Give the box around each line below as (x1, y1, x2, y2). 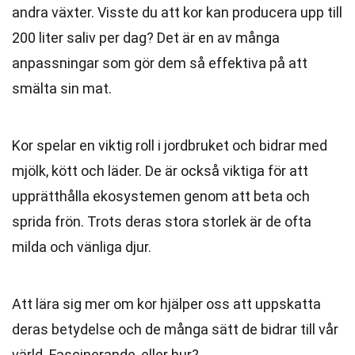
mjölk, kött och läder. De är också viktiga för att (12, 162, 308, 179)
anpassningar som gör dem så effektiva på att (12, 55, 307, 71)
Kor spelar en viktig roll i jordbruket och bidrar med (12, 137, 327, 154)
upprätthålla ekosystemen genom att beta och (12, 188, 310, 204)
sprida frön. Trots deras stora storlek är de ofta (12, 213, 311, 230)
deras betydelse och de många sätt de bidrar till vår (12, 321, 338, 338)
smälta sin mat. (12, 80, 112, 97)
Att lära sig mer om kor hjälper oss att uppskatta (12, 296, 321, 312)
